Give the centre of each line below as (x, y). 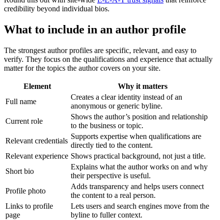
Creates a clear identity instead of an (126, 97)
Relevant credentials (37, 141)
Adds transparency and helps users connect (137, 187)
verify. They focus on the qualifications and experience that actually (108, 59)
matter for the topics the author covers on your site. (82, 68)
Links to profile (29, 206)
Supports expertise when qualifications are (136, 137)
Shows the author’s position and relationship (139, 117)
